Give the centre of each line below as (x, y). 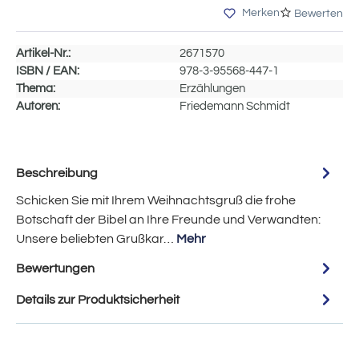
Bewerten (319, 14)
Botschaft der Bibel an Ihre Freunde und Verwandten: (168, 220)
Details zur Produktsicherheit (98, 299)
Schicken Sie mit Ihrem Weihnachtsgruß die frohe (156, 201)
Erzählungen (212, 89)
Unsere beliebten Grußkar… (96, 239)
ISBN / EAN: (48, 71)
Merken (261, 13)
